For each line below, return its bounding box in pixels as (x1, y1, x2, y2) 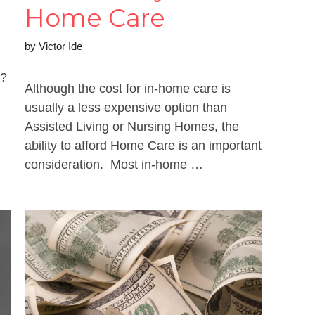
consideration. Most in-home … (24, 157, 203, 172)
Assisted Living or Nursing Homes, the (24, 119, 239, 134)
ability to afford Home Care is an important (24, 138, 262, 153)
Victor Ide (38, 39, 82, 52)
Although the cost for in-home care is (24, 81, 231, 96)
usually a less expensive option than (24, 100, 227, 115)
